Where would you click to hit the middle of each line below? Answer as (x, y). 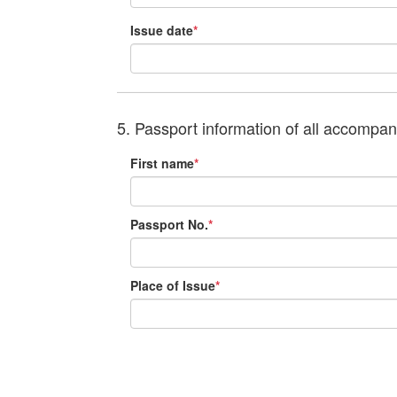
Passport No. (169, 224)
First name (162, 163)
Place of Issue (173, 285)
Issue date (162, 30)
